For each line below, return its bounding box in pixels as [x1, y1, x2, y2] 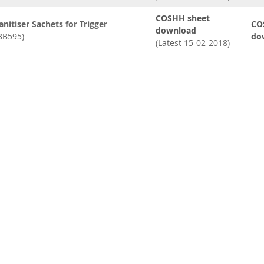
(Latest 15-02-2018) [156, 37, 230, 49]
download [156, 25, 197, 37]
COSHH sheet [156, 12, 210, 24]
